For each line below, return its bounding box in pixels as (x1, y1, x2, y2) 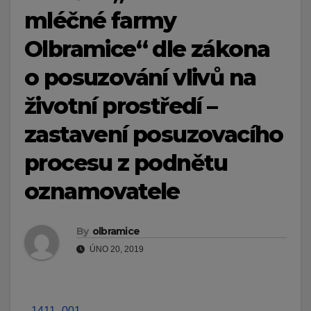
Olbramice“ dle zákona (24, 35, 270, 62)
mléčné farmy (24, 6, 176, 34)
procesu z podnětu (24, 149, 228, 176)
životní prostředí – (24, 92, 217, 119)
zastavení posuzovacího (24, 120, 283, 148)
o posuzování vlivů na (24, 63, 256, 91)
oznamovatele (24, 177, 180, 205)
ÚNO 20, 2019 (87, 244, 144, 254)
